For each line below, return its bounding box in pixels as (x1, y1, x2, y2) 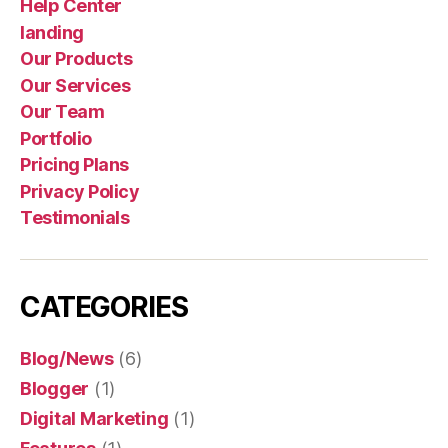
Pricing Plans (20, 154, 129, 175)
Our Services (20, 74, 131, 96)
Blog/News (20, 348, 114, 369)
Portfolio (20, 127, 92, 149)
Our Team (20, 101, 105, 122)
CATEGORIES (20, 290, 188, 324)
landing (20, 21, 84, 43)
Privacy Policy (20, 180, 140, 202)
